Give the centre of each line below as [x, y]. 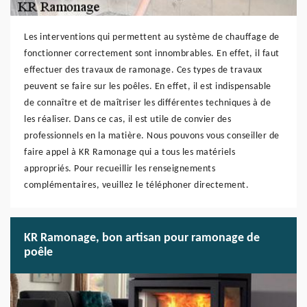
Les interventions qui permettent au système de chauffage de [152, 37]
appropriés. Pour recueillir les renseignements [120, 169]
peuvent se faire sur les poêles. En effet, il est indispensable [148, 87]
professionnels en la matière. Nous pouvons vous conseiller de [152, 136]
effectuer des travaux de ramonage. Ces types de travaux [143, 70]
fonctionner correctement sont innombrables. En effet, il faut [152, 54]
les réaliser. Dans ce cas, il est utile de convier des [127, 120]
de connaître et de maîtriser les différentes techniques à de [147, 103]
